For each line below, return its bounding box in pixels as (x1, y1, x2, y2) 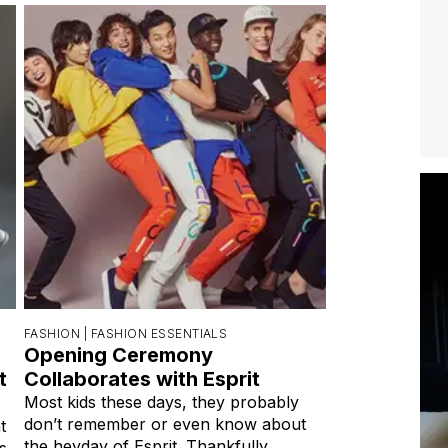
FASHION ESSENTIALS (90, 325, 228, 341)
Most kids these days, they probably (24, 391, 299, 412)
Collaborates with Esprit (24, 366, 260, 391)
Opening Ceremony (24, 342, 213, 367)
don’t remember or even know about (24, 413, 306, 434)
